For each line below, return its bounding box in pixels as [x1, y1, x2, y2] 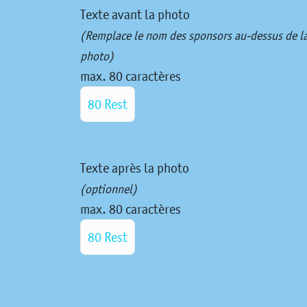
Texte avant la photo [80, 6, 190, 23]
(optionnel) [80, 182, 137, 197]
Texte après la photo [80, 160, 189, 177]
